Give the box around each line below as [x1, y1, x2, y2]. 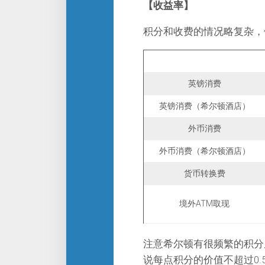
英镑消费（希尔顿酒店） [159, 101, 250, 111]
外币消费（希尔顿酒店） [159, 146, 250, 156]
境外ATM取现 [179, 199, 230, 208]
